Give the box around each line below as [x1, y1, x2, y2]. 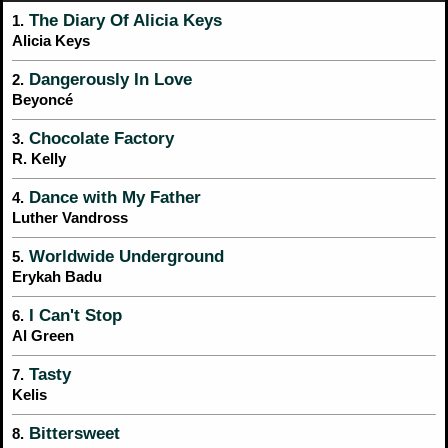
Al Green [12, 326, 74, 344]
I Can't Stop [24, 305, 122, 325]
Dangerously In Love [24, 69, 192, 89]
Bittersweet [24, 423, 120, 443]
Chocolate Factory [24, 128, 174, 148]
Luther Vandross [12, 208, 128, 226]
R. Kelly [12, 149, 66, 167]
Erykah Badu [12, 267, 102, 285]
